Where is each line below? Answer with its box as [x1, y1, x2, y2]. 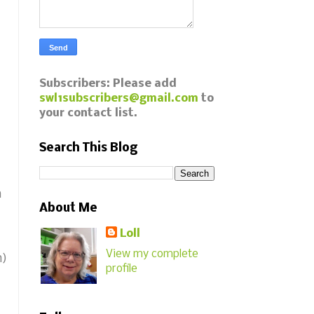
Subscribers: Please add [39, 78, 177, 90]
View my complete [106, 247, 199, 260]
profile [106, 262, 138, 275]
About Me [39, 202, 97, 215]
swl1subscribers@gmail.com [39, 93, 198, 104]
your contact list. [39, 107, 137, 119]
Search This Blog [39, 142, 137, 155]
